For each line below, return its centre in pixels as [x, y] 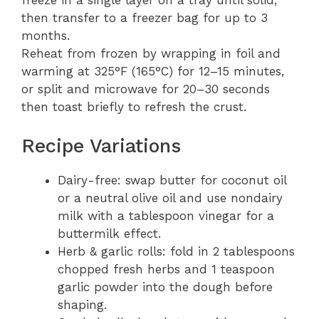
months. [46, 36]
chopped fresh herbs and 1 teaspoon [166, 269]
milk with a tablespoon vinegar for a [166, 215]
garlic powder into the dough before [165, 287]
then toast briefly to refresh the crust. [134, 107]
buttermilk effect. [109, 233]
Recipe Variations [101, 146]
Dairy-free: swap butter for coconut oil [172, 180]
